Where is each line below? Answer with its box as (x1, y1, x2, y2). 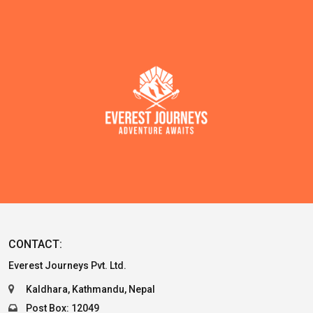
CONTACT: (8, 238, 62, 251)
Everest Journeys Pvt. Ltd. (8, 260, 126, 271)
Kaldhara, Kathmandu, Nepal (26, 284, 155, 295)
